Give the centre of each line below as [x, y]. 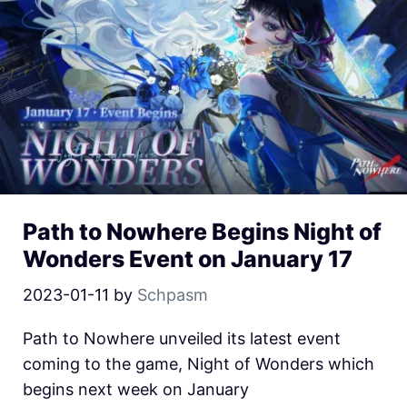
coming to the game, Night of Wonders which [199, 364]
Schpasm [173, 295]
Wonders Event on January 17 [188, 259]
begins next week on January [136, 390]
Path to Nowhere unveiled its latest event [182, 339]
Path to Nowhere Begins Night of [202, 232]
